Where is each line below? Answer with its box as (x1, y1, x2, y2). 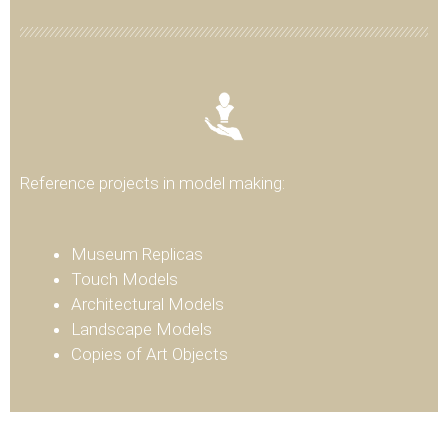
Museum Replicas (71, 243, 203, 264)
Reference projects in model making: (20, 173, 285, 194)
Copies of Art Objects (71, 343, 228, 364)
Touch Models (71, 268, 178, 289)
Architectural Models (71, 293, 224, 314)
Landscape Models (71, 318, 212, 339)
